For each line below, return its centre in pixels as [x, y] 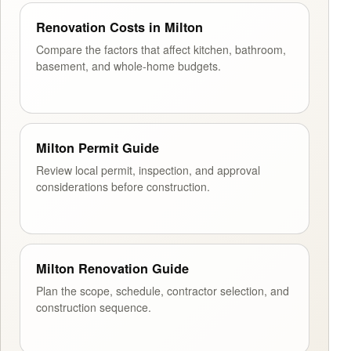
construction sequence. [94, 307]
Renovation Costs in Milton [119, 27]
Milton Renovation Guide [112, 268]
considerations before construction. [123, 186]
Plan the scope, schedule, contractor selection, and [163, 290]
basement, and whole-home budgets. [128, 65]
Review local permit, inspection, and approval [148, 170]
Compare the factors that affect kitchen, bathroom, [161, 49]
